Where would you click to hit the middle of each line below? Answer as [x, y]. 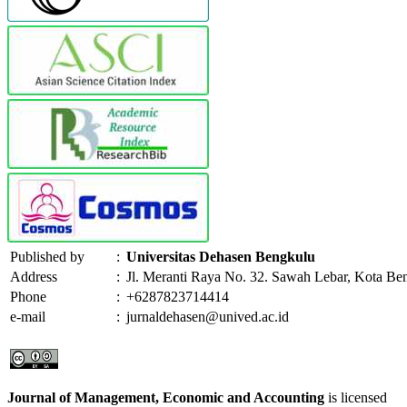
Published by [47, 256]
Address [34, 276]
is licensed [356, 397]
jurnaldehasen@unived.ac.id [208, 316]
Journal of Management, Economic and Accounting [166, 397]
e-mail [28, 316]
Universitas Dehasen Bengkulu [221, 256]
